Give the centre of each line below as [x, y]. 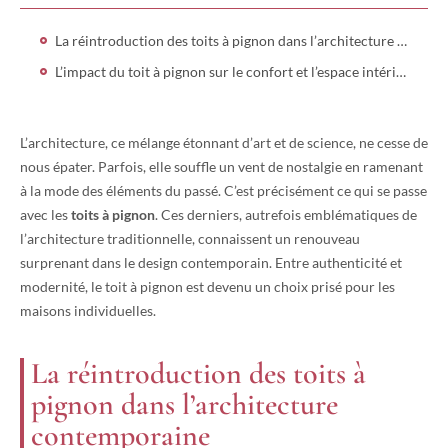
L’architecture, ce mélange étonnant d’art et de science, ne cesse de [224, 142]
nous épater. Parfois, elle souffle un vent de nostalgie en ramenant [221, 166]
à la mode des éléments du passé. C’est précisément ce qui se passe [223, 190]
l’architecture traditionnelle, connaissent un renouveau [190, 238]
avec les [45, 214]
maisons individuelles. [88, 310]
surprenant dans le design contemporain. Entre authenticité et [211, 262]
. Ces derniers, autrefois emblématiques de [286, 214]
